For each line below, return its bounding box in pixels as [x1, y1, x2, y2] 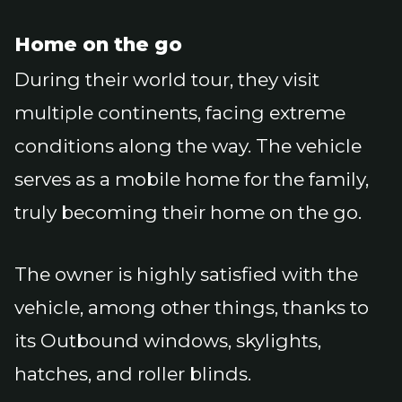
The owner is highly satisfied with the [14, 263, 358, 286]
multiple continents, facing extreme [14, 101, 345, 125]
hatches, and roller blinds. [14, 363, 251, 386]
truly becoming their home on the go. [14, 201, 362, 224]
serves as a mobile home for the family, [14, 168, 369, 191]
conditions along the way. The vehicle [14, 135, 362, 158]
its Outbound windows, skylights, [14, 329, 321, 353]
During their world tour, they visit [14, 68, 319, 92]
